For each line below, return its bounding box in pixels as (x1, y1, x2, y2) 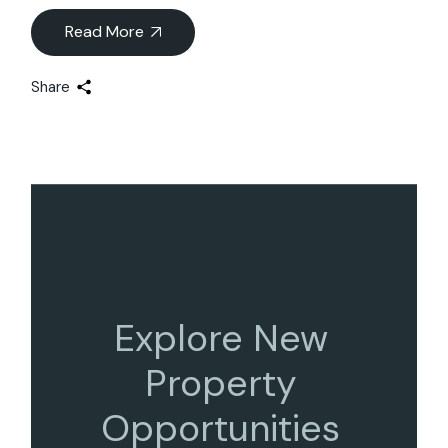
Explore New (113, 314, 328, 363)
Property (144, 359, 297, 408)
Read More (65, 21, 145, 43)
